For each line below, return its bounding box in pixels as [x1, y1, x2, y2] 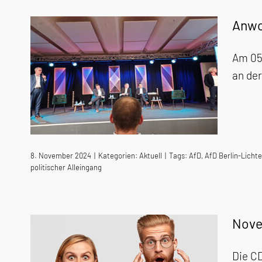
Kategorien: [98, 151, 139, 160]
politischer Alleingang [30, 163, 102, 172]
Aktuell [139, 151, 162, 160]
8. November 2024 [30, 151, 91, 160]
